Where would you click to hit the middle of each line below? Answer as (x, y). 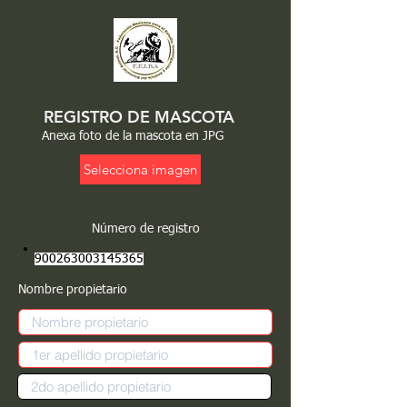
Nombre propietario (73, 290)
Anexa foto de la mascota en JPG (133, 136)
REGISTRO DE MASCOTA (139, 117)
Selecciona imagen (140, 169)
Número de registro (145, 229)
